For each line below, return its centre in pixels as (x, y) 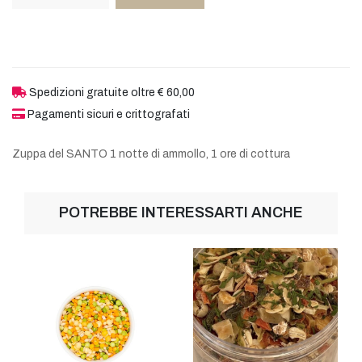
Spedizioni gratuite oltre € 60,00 (111, 92)
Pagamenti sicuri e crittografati (107, 114)
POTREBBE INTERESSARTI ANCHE (181, 212)
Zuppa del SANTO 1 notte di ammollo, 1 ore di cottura (151, 154)
